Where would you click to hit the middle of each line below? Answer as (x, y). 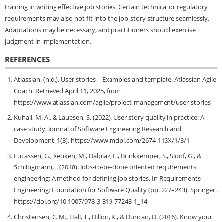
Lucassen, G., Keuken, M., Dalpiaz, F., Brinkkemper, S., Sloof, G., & (107, 155)
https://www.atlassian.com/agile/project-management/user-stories (112, 102)
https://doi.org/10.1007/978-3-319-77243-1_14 (80, 201)
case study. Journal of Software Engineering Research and (97, 129)
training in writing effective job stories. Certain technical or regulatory (106, 7)
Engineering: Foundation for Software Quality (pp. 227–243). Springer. (115, 190)
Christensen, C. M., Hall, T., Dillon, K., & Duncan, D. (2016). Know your (113, 216)
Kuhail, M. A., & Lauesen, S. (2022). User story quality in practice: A (109, 117)
